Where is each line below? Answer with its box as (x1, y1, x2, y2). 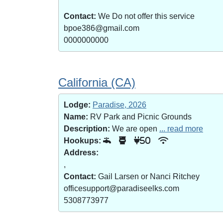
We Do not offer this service (96, 12, 195, 20)
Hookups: (64, 136, 101, 145)
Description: (64, 124, 110, 133)
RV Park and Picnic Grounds (88, 112, 192, 121)
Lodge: (64, 101, 91, 109)
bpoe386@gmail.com (64, 24, 139, 32)
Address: (64, 148, 99, 157)
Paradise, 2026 (93, 101, 146, 109)
